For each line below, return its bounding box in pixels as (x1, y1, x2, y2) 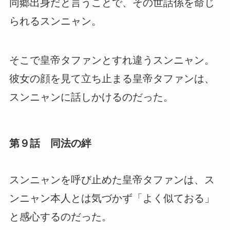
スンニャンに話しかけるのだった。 (9, 91, 174, 103)
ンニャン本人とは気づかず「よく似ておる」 (9, 193, 215, 204)
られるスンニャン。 (9, 15, 102, 27)
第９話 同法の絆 (9, 137, 91, 149)
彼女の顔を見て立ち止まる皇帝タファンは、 (9, 72, 215, 84)
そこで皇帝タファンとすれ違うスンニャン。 (9, 54, 215, 66)
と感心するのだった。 (9, 211, 112, 223)
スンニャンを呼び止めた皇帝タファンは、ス (9, 174, 215, 186)
